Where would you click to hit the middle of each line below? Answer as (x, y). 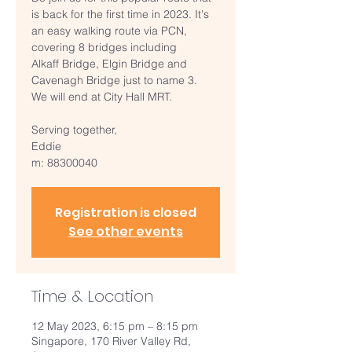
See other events (126, 231)
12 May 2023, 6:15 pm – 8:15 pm (115, 326)
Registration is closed (126, 213)
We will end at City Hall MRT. (102, 97)
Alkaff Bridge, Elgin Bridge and (109, 64)
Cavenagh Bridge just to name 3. (114, 80)
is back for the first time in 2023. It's (120, 14)
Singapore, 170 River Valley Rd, (111, 341)
